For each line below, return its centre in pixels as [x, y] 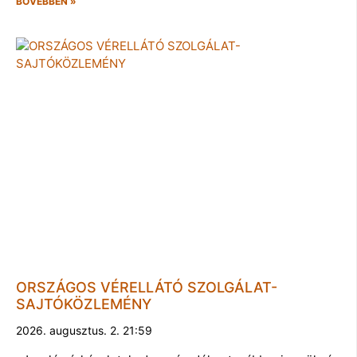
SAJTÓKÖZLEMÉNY [84, 304]
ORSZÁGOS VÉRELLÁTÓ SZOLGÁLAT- [147, 288]
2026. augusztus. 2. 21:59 [84, 331]
